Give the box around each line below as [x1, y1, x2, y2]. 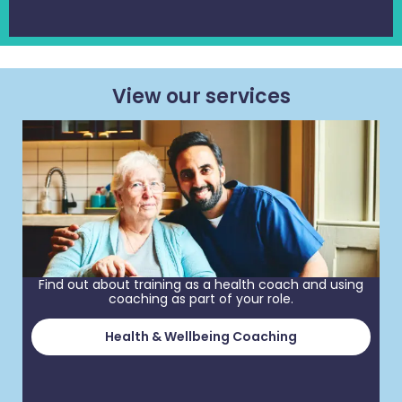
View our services [111, 82, 291, 110]
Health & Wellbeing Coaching [105, 328, 297, 346]
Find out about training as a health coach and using [39, 275, 363, 293]
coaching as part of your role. [109, 289, 293, 308]
